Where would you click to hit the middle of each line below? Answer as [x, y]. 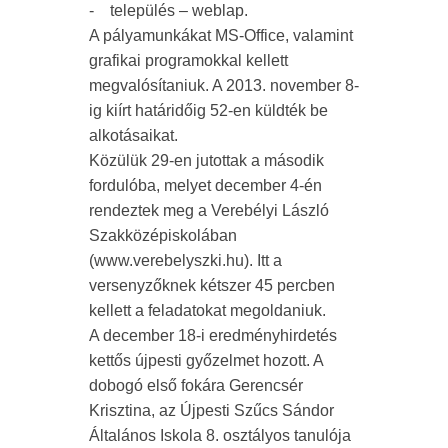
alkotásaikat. [133, 136]
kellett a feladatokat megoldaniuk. [207, 311]
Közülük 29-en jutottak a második [206, 161]
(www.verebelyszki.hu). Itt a [185, 261]
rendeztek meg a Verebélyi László [209, 211]
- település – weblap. [168, 11]
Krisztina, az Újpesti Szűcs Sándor [211, 411]
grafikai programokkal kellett [188, 61]
